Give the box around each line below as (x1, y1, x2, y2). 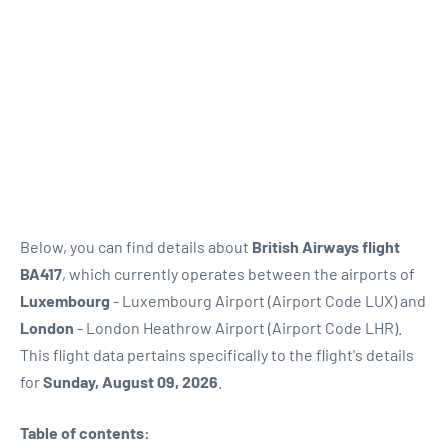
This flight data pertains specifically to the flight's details (20, 345, 414, 364)
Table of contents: (20, 423, 150, 442)
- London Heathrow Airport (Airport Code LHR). (74, 318, 402, 337)
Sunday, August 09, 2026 (43, 372, 218, 391)
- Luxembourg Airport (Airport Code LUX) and (110, 291, 426, 310)
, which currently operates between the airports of (62, 264, 415, 283)
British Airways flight (252, 237, 400, 256)
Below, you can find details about (20, 237, 252, 256)
